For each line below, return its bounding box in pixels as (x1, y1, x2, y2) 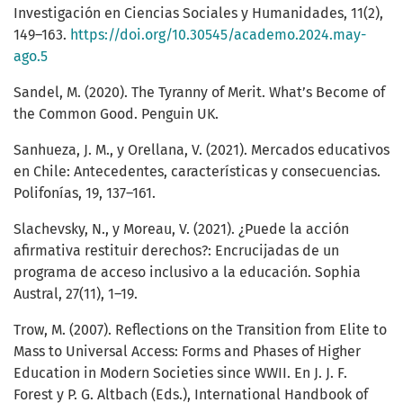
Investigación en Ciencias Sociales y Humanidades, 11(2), (13, 4, 383, 22)
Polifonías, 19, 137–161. (13, 184, 156, 202)
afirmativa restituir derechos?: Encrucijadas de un (13, 242, 339, 260)
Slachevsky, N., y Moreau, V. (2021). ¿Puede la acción (13, 220, 349, 238)
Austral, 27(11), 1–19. (13, 285, 138, 303)
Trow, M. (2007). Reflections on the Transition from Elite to (13, 321, 387, 339)
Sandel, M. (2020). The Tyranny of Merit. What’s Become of (13, 84, 385, 102)
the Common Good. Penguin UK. (13, 105, 219, 123)
